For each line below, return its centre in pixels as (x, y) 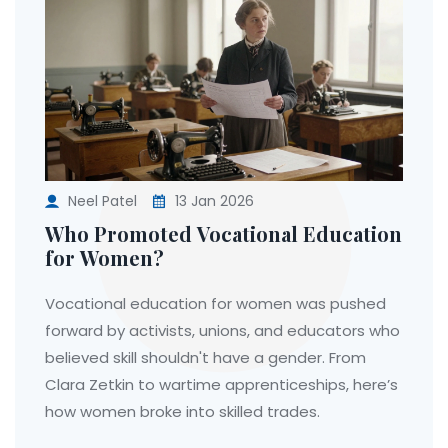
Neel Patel (102, 200)
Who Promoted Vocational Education (223, 233)
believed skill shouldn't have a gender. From (205, 357)
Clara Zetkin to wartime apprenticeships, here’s (221, 384)
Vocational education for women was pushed (215, 303)
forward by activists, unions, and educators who (222, 330)
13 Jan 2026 (212, 200)
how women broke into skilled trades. (182, 411)
